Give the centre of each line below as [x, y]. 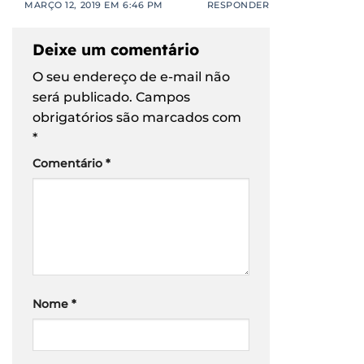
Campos [163, 97]
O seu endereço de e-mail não [131, 77]
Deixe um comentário [118, 49]
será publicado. [82, 97]
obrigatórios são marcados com [137, 118]
